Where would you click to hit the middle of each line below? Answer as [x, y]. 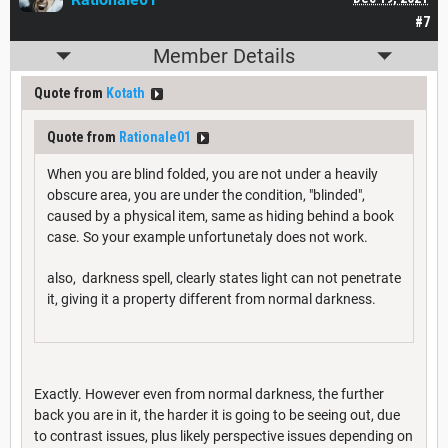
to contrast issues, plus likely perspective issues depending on [223, 436]
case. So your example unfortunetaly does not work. [207, 237]
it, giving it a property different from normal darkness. [211, 299]
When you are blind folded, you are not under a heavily [212, 174]
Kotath [125, 93]
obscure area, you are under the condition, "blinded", [206, 195]
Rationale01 [155, 137]
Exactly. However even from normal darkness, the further [209, 394]
